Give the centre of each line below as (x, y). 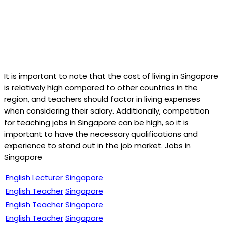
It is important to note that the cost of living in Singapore (111, 76)
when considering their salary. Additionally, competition (107, 110)
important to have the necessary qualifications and (101, 134)
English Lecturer (34, 177)
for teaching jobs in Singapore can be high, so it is (96, 122)
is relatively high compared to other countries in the (101, 87)
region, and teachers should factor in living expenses (102, 99)
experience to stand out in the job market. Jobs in (97, 145)
